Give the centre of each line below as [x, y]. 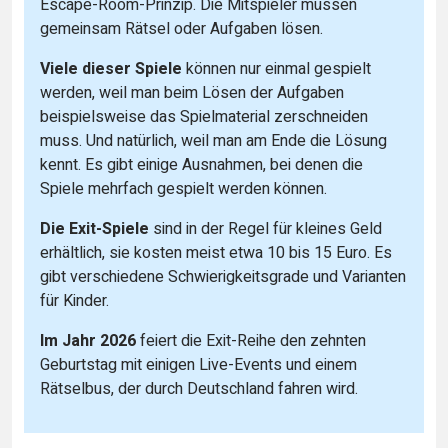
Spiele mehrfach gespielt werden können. [183, 189]
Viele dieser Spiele [111, 69]
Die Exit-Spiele [94, 229]
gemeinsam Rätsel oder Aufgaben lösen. [181, 29]
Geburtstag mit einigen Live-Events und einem [198, 365]
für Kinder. [74, 301]
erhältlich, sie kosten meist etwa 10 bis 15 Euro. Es [216, 253]
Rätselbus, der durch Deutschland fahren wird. [199, 389]
